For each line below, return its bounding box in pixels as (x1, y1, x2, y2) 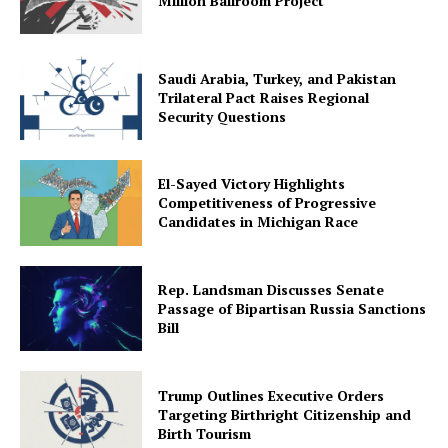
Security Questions (158, 106, 287, 126)
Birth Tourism (158, 423, 252, 443)
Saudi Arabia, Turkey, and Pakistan (158, 68, 397, 88)
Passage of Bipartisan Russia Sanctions (158, 298, 427, 318)
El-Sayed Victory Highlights (158, 174, 346, 194)
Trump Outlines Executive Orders (158, 385, 385, 405)
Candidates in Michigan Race (158, 212, 359, 232)
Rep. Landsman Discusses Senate (158, 279, 385, 299)
